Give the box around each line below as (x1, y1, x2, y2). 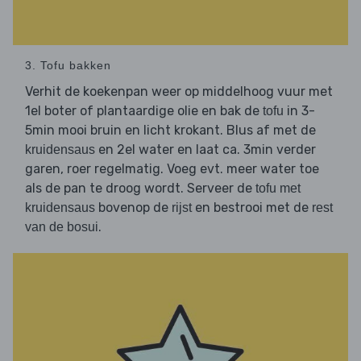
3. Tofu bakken (25, 59, 111, 73)
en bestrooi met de (192, 200, 312, 216)
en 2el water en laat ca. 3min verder (95, 142, 316, 158)
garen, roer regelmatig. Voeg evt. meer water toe (25, 161, 319, 177)
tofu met (255, 181, 301, 196)
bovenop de (95, 200, 172, 216)
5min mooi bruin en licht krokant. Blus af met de (25, 122, 316, 139)
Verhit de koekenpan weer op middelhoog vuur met (25, 84, 333, 100)
